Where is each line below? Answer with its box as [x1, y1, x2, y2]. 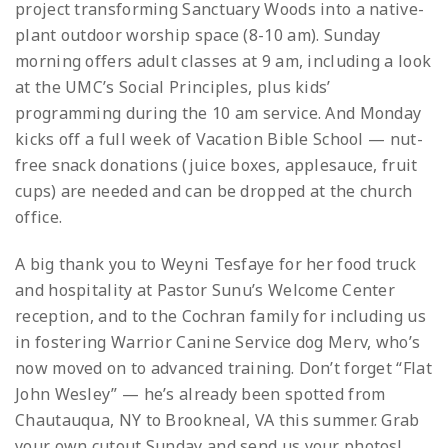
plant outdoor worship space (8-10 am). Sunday [15, 23, 381, 46]
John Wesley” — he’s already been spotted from [15, 382, 386, 405]
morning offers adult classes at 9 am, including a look [15, 49, 432, 72]
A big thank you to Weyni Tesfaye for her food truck [15, 252, 417, 275]
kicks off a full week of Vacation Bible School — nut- [15, 127, 423, 150]
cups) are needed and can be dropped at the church [15, 179, 413, 202]
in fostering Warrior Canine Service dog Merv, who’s [15, 330, 421, 353]
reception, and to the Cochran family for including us [15, 304, 426, 327]
